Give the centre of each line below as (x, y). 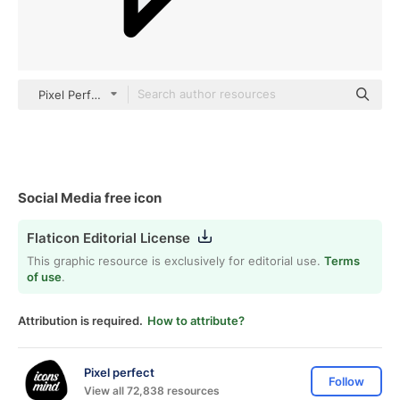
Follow (346, 381)
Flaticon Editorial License (108, 238)
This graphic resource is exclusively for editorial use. (175, 261)
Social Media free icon (90, 198)
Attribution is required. (80, 321)
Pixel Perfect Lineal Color (108, 95)
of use (44, 277)
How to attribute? (196, 321)
